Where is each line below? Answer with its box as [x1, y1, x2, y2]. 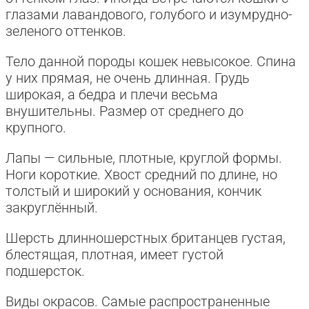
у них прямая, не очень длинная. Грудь [6, 69, 250, 86]
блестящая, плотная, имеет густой [6, 246, 223, 263]
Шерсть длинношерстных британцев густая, [6, 229, 286, 246]
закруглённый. [6, 199, 98, 216]
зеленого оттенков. [6, 22, 126, 39]
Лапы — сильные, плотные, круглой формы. [6, 149, 282, 166]
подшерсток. [6, 262, 85, 279]
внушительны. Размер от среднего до [6, 102, 243, 119]
